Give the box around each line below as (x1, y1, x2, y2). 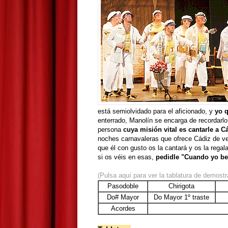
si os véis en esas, (98, 153, 156, 161)
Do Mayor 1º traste (154, 193, 209, 201)
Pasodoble (107, 182, 138, 190)
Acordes (110, 204, 135, 212)
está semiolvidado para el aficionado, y (98, 107, 215, 115)
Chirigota (168, 182, 194, 190)
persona (98, 125, 123, 133)
